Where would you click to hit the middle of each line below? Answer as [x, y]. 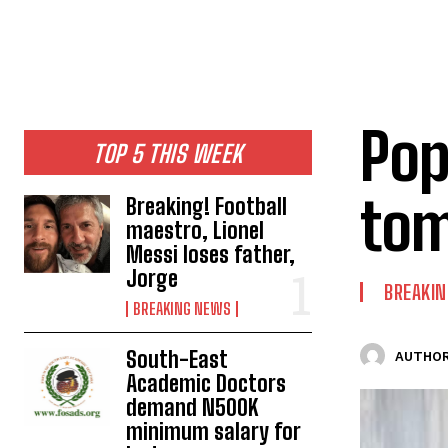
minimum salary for [214, 431]
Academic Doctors [206, 383]
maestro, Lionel [195, 230]
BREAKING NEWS [182, 308]
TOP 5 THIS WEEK [168, 153]
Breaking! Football [207, 206]
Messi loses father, [211, 254]
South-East [177, 359]
